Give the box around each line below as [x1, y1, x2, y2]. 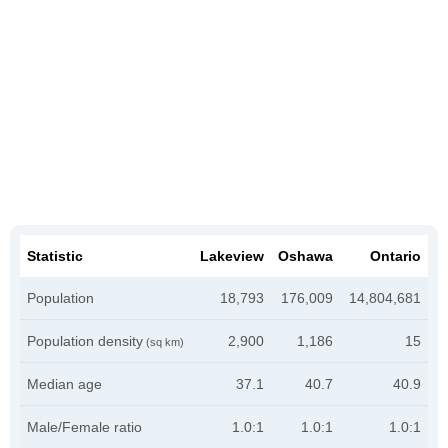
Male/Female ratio [27, 419, 142, 435]
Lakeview [200, 248, 264, 264]
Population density [27, 333, 143, 349]
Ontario [370, 248, 421, 264]
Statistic [27, 248, 83, 264]
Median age [27, 376, 102, 392]
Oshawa [278, 248, 333, 264]
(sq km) [143, 336, 184, 348]
